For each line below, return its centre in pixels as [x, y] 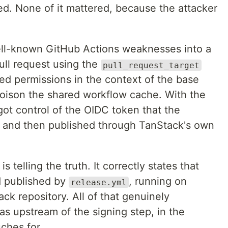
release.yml [99, 182]
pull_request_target [151, 65]
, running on [158, 181]
